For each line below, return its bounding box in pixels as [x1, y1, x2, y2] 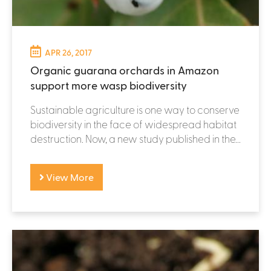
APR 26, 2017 [45, 47, 92, 57]
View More [44, 171, 94, 183]
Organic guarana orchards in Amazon [30, 63, 219, 76]
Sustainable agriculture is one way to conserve [30, 103, 240, 116]
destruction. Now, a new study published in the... [30, 132, 241, 145]
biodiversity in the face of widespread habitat [30, 117, 237, 130]
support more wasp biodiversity [30, 78, 187, 91]
